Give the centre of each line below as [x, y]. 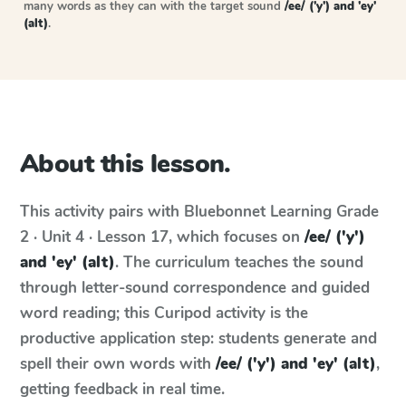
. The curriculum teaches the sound [239, 262]
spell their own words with [118, 364]
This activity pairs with [102, 212]
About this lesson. [126, 164]
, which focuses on [237, 237]
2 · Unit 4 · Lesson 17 [94, 237]
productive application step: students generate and [198, 338]
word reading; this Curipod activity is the [164, 313]
